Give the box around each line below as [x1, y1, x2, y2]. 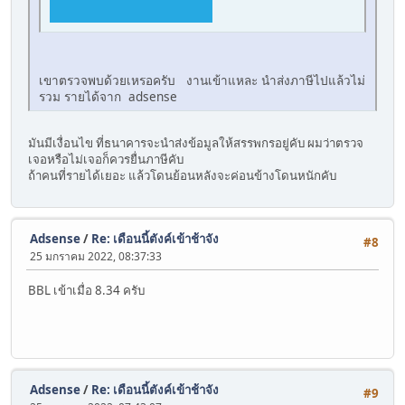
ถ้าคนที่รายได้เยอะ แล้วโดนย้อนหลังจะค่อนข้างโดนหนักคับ [28, 166, 336, 184]
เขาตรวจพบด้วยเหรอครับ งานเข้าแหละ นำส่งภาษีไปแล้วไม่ [39, 71, 365, 89]
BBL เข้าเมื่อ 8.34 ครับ [28, 282, 145, 299]
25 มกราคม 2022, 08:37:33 [30, 249, 162, 264]
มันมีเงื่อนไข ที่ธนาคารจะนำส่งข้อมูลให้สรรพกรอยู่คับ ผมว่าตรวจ [28, 134, 363, 151]
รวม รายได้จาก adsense [39, 87, 177, 105]
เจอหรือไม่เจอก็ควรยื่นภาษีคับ [28, 150, 184, 167]
